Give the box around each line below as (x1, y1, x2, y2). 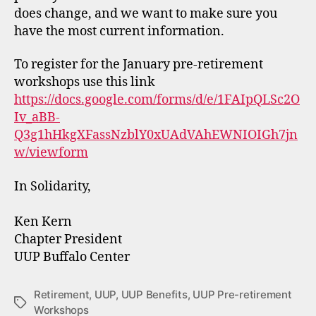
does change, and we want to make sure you (14, 5, 277, 22)
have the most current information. (14, 23, 224, 39)
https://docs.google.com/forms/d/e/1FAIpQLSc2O (14, 92, 300, 108)
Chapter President (14, 231, 122, 248)
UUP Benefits (121, 287, 188, 301)
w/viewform (14, 145, 88, 161)
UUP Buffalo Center (14, 248, 130, 265)
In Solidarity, (14, 178, 91, 195)
